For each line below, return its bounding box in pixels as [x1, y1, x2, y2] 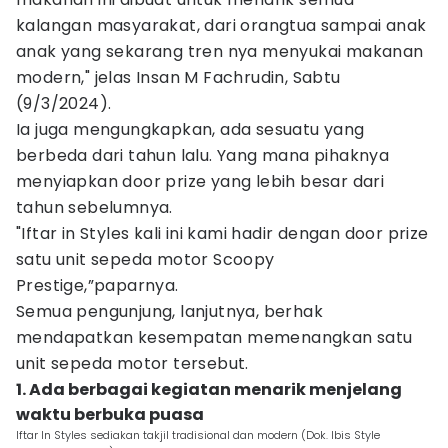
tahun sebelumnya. [16, 196, 173, 219]
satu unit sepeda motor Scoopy [16, 248, 275, 271]
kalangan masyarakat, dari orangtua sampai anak [16, 14, 427, 37]
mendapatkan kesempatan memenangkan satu [16, 326, 413, 349]
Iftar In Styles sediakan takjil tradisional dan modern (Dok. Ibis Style [16, 427, 380, 443]
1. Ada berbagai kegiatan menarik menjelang [16, 378, 402, 401]
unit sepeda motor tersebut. [16, 352, 249, 375]
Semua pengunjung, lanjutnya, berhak [16, 300, 323, 323]
